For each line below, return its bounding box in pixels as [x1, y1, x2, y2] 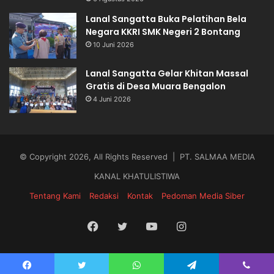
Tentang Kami [29, 191, 81, 201]
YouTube [157, 219, 201, 232]
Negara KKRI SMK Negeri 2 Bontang [86, 26, 240, 39]
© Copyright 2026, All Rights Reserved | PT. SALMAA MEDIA [19, 152, 255, 162]
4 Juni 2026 [93, 95, 131, 104]
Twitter [127, 219, 165, 232]
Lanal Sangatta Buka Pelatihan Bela [86, 13, 246, 26]
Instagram [185, 219, 238, 232]
